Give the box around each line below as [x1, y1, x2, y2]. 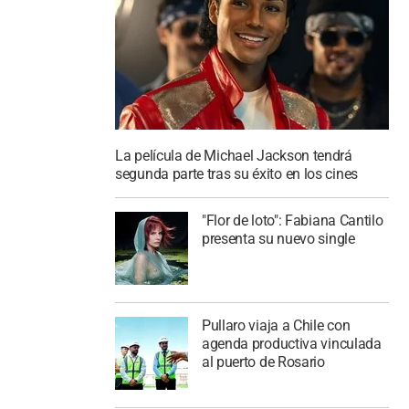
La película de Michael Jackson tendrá [115, 147, 352, 165]
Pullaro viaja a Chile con [201, 316, 351, 334]
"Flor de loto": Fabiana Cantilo [201, 212, 383, 229]
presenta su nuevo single [201, 230, 355, 247]
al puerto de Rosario [201, 352, 325, 371]
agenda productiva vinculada [201, 334, 382, 352]
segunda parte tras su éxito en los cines [115, 165, 358, 184]
